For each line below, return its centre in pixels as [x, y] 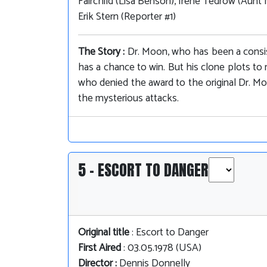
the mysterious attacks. [128, 99]
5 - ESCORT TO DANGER [143, 170]
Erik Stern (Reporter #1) [127, 17]
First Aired [100, 249]
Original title [104, 233]
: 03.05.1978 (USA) [161, 249]
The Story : [103, 52]
